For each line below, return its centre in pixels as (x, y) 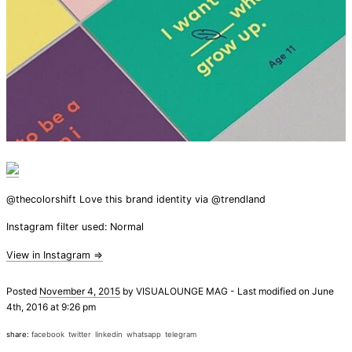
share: (19, 334)
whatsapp (144, 334)
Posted (23, 291)
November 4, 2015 (80, 291)
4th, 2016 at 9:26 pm (51, 306)
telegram (181, 334)
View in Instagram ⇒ (55, 255)
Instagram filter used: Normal (75, 227)
